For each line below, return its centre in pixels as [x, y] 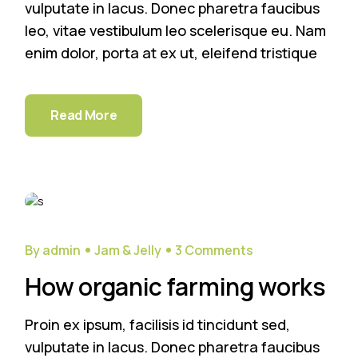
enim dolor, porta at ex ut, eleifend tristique [171, 53]
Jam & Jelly [128, 251]
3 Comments [215, 251]
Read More [84, 115]
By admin [53, 251]
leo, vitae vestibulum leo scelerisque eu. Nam [176, 31]
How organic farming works [175, 287]
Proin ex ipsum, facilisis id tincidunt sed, [158, 325]
